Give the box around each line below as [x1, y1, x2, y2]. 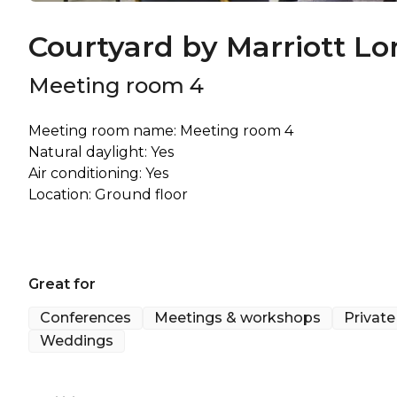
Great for [28, 276, 96, 292]
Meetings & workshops [154, 309, 321, 326]
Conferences [40, 309, 131, 326]
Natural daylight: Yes [28, 144, 174, 160]
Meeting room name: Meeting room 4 [28, 122, 293, 139]
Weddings [40, 332, 113, 349]
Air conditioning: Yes [28, 165, 168, 182]
